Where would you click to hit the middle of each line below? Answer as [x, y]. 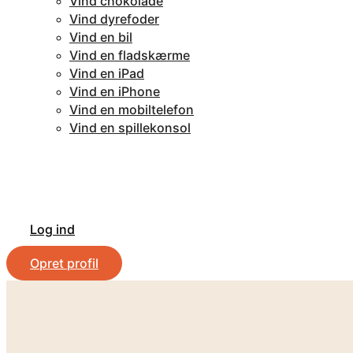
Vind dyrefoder [114, 19]
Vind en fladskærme [130, 55]
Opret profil [64, 263]
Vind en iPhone [115, 91]
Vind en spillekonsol [130, 128]
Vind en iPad [107, 73]
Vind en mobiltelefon [132, 110]
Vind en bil [101, 37]
